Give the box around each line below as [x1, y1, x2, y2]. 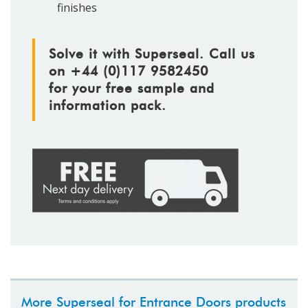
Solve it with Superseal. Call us [49, 46, 255, 63]
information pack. [49, 98, 166, 114]
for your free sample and [49, 80, 214, 97]
